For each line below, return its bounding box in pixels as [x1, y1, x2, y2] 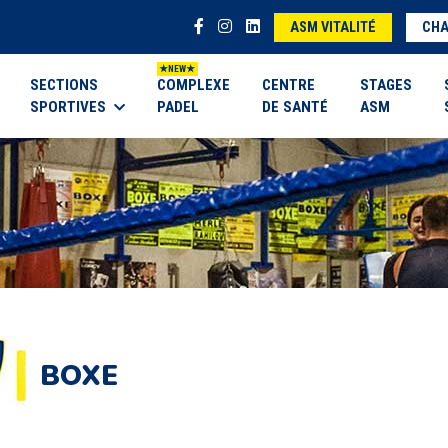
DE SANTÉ [262, 98, 328, 116]
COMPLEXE [157, 76, 230, 94]
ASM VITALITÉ [290, 19, 376, 36]
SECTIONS [30, 76, 98, 94]
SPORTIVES [30, 98, 106, 116]
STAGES [360, 76, 412, 94]
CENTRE [262, 76, 315, 94]
